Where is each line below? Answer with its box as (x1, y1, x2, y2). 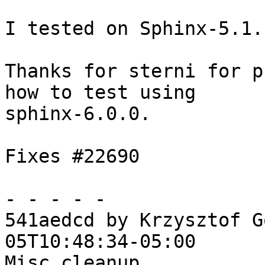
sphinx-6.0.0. (5, 103, 151, 125)
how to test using (5, 82, 196, 104)
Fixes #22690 (5, 146, 140, 167)
